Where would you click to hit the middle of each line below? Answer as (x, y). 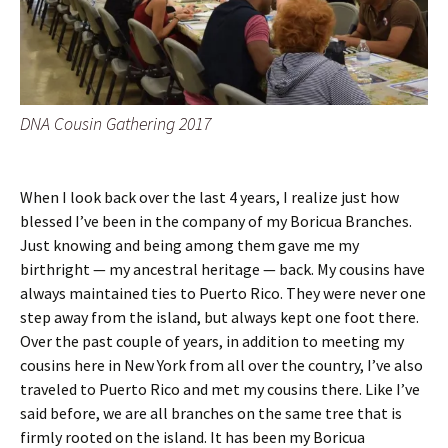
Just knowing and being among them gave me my (189, 245)
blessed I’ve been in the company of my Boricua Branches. (216, 221)
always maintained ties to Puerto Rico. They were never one (223, 293)
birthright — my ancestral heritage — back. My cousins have (222, 269)
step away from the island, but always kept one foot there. (219, 317)
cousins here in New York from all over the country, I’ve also (221, 365)
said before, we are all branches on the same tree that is (211, 413)
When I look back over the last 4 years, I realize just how (209, 197)
